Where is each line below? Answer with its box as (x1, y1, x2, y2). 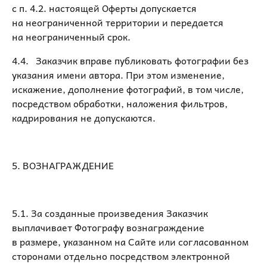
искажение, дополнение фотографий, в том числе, (12, 81, 244, 97)
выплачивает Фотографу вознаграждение (12, 219, 204, 235)
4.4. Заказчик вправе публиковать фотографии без (12, 52, 249, 68)
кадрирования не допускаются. (12, 110, 156, 125)
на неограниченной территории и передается (12, 14, 223, 30)
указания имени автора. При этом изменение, (12, 67, 225, 82)
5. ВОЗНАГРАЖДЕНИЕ (12, 157, 114, 173)
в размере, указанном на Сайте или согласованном (12, 234, 249, 249)
